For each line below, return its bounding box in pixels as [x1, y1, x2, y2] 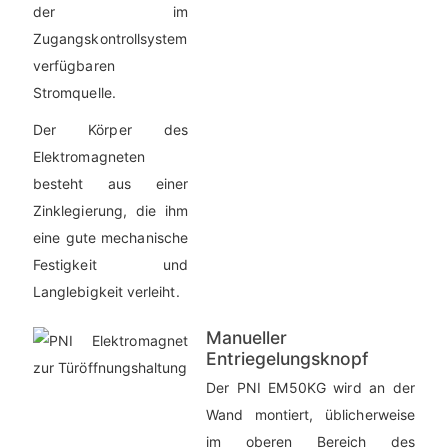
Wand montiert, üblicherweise [206, 406, 415, 424]
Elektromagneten [33, 148, 146, 166]
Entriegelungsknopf [206, 348, 368, 370]
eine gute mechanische [33, 229, 188, 247]
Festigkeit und [33, 256, 188, 274]
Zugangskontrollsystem [33, 30, 188, 48]
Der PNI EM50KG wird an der [206, 379, 415, 397]
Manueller [206, 327, 287, 349]
